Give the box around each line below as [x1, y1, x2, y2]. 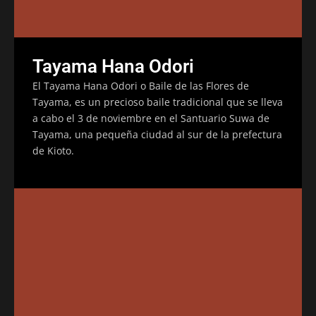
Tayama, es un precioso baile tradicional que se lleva [32, 95, 283, 109]
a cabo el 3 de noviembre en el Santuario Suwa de [32, 111, 269, 125]
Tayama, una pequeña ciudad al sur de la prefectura [32, 127, 282, 141]
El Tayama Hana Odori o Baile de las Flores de [32, 78, 249, 92]
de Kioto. [32, 143, 74, 157]
